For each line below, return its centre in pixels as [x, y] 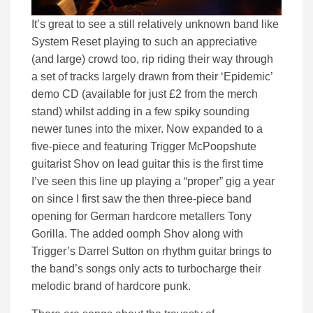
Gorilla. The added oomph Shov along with [137, 234]
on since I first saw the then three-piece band [141, 199]
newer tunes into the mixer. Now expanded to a [147, 129]
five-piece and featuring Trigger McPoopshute [144, 147]
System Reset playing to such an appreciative [144, 42]
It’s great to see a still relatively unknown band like [155, 24]
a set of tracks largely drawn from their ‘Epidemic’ [152, 77]
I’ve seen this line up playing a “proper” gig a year [153, 182]
